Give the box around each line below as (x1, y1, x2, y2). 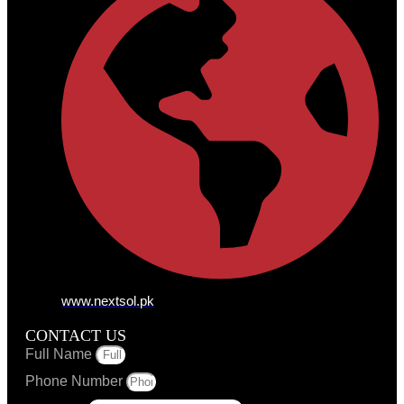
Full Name (25, 346, 96, 363)
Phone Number (25, 373, 126, 390)
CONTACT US (25, 326, 126, 345)
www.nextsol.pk (61, 293, 154, 309)
